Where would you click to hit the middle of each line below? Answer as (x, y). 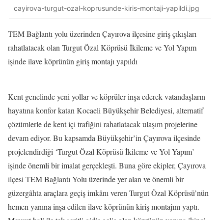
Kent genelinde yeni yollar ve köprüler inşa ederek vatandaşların (107, 96)
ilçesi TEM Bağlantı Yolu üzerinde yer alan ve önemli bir (96, 179)
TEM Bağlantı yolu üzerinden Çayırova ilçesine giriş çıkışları (102, 33)
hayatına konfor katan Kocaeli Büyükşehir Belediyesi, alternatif (106, 110)
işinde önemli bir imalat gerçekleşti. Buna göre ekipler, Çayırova (107, 165)
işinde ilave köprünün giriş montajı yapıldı (75, 61)
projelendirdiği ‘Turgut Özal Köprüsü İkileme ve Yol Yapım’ (101, 151)
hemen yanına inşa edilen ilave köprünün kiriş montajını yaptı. (104, 206)
